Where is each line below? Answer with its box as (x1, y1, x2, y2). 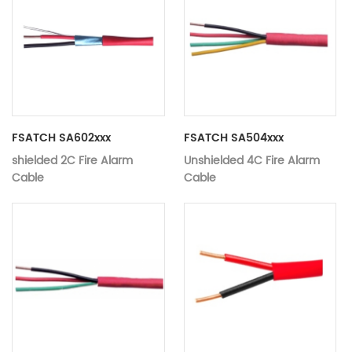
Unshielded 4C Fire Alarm (183, 151, 320, 170)
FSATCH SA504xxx (183, 128, 284, 147)
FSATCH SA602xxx (12, 128, 111, 147)
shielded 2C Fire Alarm (12, 151, 133, 170)
